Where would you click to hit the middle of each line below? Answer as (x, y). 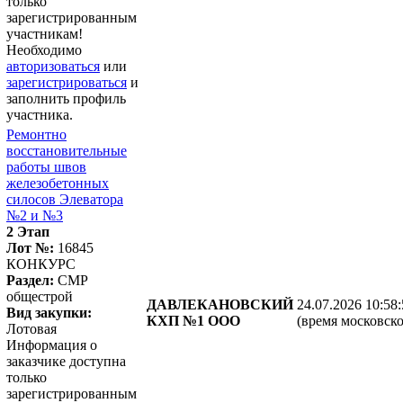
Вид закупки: (49, 312)
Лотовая (31, 328)
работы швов (46, 166)
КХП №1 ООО (193, 320)
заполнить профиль (66, 98)
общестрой (40, 296)
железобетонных (58, 183)
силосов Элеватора (65, 199)
